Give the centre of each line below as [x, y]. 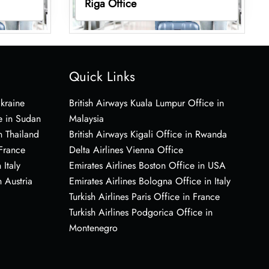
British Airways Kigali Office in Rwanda [148, 134]
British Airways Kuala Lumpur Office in [146, 103]
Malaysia [86, 118]
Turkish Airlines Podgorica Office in [141, 212]
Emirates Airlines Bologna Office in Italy [150, 181]
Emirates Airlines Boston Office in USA [147, 165]
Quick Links [102, 76]
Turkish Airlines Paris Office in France [144, 196]
